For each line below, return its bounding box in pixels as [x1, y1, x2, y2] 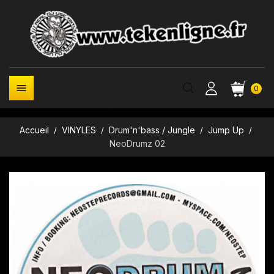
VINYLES [61, 125, 96, 135]
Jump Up [208, 125, 245, 135]
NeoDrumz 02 [109, 138, 165, 149]
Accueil [19, 125, 49, 135]
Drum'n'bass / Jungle [109, 125, 195, 135]
